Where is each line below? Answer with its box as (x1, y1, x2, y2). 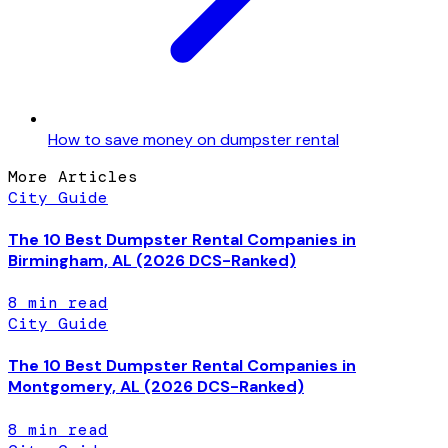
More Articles (8, 165, 138, 187)
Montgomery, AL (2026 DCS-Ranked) (8, 376, 304, 398)
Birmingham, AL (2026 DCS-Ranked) (8, 249, 296, 271)
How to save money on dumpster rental (48, 128, 339, 150)
